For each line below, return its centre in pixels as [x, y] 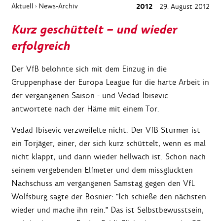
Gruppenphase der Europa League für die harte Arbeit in [110, 82]
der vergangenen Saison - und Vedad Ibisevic [90, 96]
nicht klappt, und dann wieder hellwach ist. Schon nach [109, 157]
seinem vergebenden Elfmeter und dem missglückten [102, 170]
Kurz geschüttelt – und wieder [94, 30]
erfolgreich [41, 46]
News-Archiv [58, 6]
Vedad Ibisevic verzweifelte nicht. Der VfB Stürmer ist [106, 130]
